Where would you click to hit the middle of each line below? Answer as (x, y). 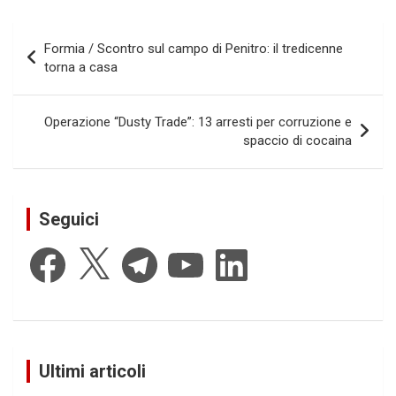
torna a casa (81, 68)
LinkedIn (233, 250)
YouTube (189, 250)
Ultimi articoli (92, 371)
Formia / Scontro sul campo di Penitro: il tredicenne (194, 49)
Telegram (145, 250)
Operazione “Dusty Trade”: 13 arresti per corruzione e (198, 122)
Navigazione (74, 35)
